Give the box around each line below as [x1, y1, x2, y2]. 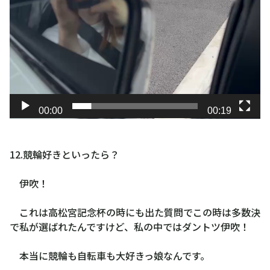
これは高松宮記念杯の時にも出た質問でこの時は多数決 [10, 205, 260, 220]
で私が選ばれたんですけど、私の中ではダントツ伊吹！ [10, 219, 250, 234]
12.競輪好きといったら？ [10, 147, 119, 162]
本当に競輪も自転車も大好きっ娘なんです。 [10, 248, 210, 263]
